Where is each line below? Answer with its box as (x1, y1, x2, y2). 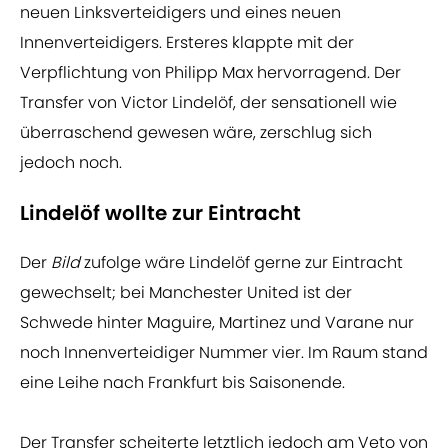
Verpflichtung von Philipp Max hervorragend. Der (20, 61, 401, 85)
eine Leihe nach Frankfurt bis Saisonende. (20, 371, 345, 395)
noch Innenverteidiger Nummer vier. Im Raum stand (20, 341, 428, 365)
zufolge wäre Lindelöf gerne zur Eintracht (84, 251, 403, 275)
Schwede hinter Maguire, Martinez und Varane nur (20, 311, 414, 335)
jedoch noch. (20, 151, 122, 175)
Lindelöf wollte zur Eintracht (20, 199, 301, 228)
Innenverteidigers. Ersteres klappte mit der (20, 31, 354, 55)
